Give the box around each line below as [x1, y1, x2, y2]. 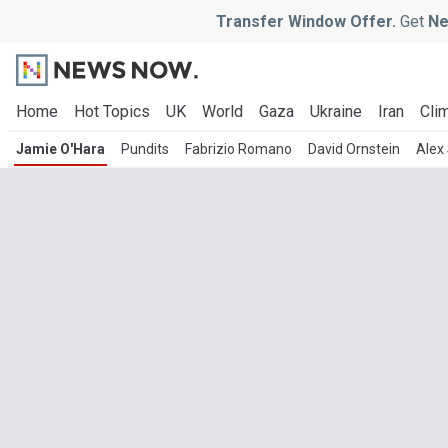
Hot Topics [74, 102, 150, 121]
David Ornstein [308, 141, 400, 157]
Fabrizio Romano [185, 141, 292, 157]
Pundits [121, 141, 169, 157]
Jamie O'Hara [16, 141, 105, 157]
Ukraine [310, 102, 362, 121]
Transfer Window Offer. [216, 11, 396, 31]
